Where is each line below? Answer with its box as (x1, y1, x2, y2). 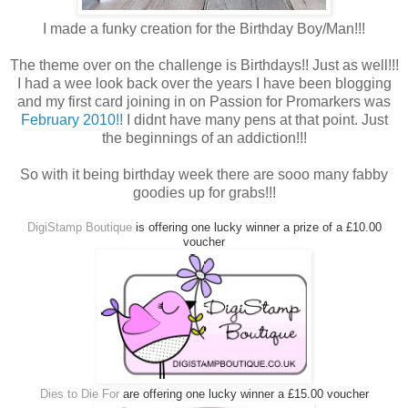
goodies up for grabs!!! (132, 184, 276, 200)
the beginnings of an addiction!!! (101, 129, 307, 146)
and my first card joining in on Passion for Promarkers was (17, 93, 391, 109)
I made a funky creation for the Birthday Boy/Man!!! (43, 20, 365, 36)
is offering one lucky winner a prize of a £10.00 (131, 219, 382, 234)
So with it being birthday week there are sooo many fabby (20, 166, 388, 182)
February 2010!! (20, 111, 123, 127)
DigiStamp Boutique (26, 219, 132, 234)
